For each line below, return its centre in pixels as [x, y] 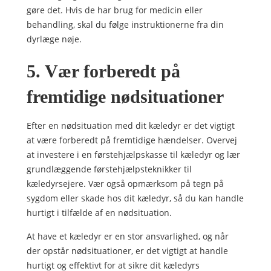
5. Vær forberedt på [103, 71]
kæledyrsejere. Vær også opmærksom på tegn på [125, 184]
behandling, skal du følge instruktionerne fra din [125, 24]
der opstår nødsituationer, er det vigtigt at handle [127, 251]
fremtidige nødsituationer [125, 96]
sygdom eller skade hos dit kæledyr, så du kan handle [135, 198]
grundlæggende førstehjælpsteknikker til [109, 169]
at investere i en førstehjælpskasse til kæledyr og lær [133, 155]
